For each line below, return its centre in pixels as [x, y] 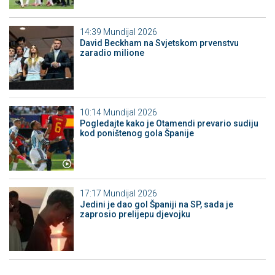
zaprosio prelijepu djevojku [135, 214]
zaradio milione [112, 52]
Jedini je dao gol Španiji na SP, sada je [156, 204]
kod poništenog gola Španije [137, 134]
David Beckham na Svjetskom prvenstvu [159, 43]
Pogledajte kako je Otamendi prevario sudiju [169, 124]
